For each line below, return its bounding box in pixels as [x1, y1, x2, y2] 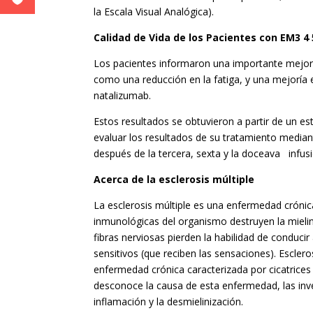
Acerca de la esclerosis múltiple [94, 173, 255, 187]
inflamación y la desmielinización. [94, 295, 244, 309]
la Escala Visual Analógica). [94, 5, 214, 19]
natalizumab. [94, 89, 152, 103]
